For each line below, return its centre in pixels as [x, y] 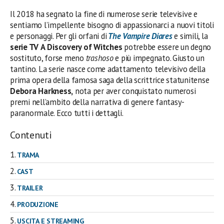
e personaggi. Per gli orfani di [58, 36]
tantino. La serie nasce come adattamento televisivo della [108, 69]
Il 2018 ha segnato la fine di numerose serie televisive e [104, 14]
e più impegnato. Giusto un [159, 58]
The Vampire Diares [139, 36]
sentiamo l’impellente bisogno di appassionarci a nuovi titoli [112, 25]
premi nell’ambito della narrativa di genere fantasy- [97, 102]
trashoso [99, 58]
